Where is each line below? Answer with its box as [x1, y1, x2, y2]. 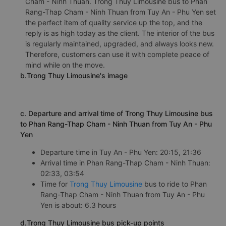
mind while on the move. [25, 61, 105, 69]
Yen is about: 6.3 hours [40, 201, 116, 209]
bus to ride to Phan [142, 180, 207, 188]
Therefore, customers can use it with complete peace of [25, 50, 209, 59]
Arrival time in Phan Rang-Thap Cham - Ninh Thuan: [40, 158, 210, 167]
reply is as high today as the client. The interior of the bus [25, 29, 214, 37]
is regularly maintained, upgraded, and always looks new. [25, 39, 214, 48]
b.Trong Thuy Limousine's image [20, 71, 128, 80]
